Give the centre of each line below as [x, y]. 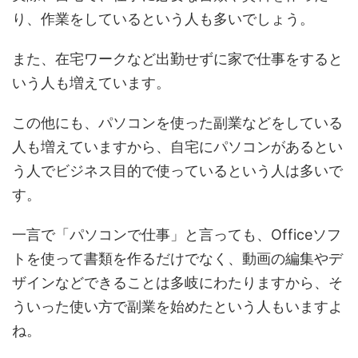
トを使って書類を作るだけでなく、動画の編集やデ [177, 259]
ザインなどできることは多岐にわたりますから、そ [177, 283]
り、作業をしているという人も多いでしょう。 [163, 19]
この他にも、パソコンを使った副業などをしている [177, 123]
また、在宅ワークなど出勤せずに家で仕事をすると [177, 59]
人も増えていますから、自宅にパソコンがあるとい [177, 147]
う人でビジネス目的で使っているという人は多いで [177, 171]
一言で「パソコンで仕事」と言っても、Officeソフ [177, 235]
